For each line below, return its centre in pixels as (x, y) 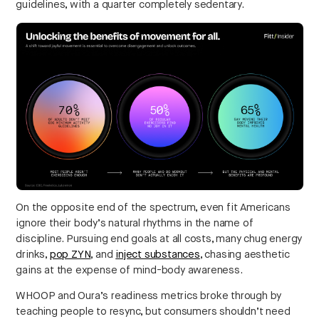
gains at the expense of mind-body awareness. (129, 271)
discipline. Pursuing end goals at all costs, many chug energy (159, 239)
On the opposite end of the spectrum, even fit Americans (153, 208)
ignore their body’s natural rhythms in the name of (135, 224)
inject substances (158, 255)
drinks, (33, 255)
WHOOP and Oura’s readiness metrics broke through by (149, 296)
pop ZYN (70, 255)
